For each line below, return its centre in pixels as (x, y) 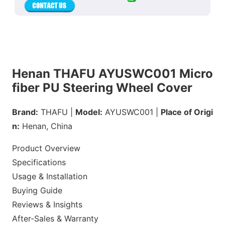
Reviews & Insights (47, 204)
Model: (89, 112)
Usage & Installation (50, 176)
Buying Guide (37, 190)
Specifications (39, 162)
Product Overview (46, 148)
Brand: (25, 112)
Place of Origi (187, 112)
